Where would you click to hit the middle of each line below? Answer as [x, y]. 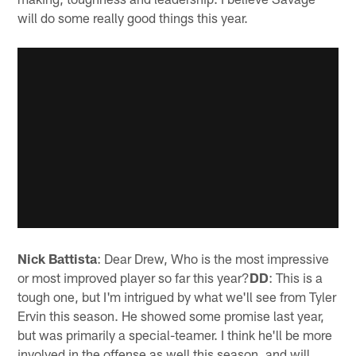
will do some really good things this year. [133, 17]
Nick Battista [58, 259]
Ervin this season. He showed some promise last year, [171, 316]
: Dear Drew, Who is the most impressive [213, 259]
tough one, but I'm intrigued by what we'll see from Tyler [177, 297]
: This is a [296, 278]
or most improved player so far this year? [134, 278]
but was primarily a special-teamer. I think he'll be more [175, 335]
